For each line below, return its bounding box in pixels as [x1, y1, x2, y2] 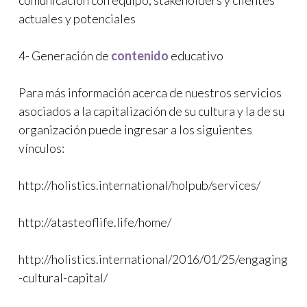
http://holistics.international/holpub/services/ [19, 177, 260, 193]
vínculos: [19, 140, 64, 156]
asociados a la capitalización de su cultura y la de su [19, 103, 284, 119]
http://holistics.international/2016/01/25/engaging [19, 251, 288, 267]
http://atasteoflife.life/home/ [19, 214, 171, 230]
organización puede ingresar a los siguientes [19, 122, 252, 137]
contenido [111, 48, 169, 63]
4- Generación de [19, 48, 111, 63]
